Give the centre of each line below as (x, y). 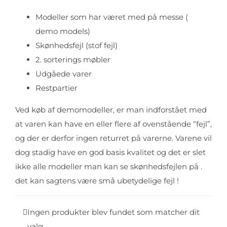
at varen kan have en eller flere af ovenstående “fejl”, (113, 124)
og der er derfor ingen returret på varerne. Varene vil (113, 138)
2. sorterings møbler (73, 60)
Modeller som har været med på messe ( (112, 17)
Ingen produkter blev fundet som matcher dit (113, 212)
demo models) (63, 31)
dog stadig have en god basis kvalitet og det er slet (110, 152)
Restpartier (56, 88)
